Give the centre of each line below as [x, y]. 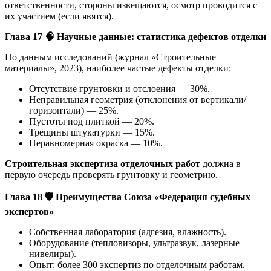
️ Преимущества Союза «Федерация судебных [152, 197]
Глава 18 [25, 197]
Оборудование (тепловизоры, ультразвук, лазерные [134, 243]
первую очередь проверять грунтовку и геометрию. [111, 174]
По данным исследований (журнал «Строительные [110, 57]
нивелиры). [53, 253]
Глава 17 [25, 36]
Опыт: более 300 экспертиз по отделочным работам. [137, 264]
